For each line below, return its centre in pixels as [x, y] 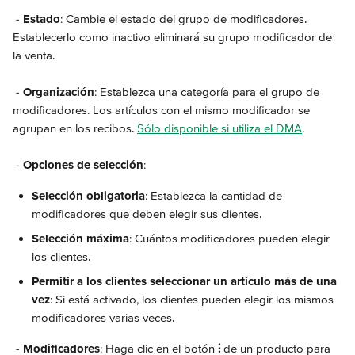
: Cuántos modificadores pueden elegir [231, 239]
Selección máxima [80, 239]
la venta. [34, 55]
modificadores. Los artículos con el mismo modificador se [163, 110]
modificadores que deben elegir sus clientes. [147, 214]
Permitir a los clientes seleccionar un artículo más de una [186, 281]
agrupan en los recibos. [75, 128]
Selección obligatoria [88, 196]
